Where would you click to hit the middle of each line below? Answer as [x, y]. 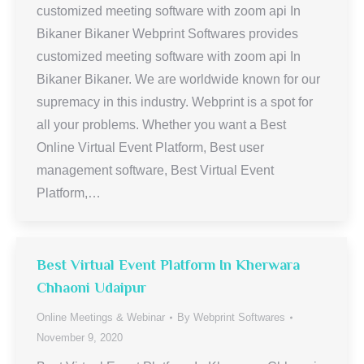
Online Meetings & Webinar [101, 317]
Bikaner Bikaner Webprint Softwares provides [167, 34]
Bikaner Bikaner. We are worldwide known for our [178, 79]
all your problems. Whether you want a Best [161, 125]
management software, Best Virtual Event [155, 170]
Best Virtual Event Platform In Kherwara [168, 265]
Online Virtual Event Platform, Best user [150, 147]
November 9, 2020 [80, 338]
